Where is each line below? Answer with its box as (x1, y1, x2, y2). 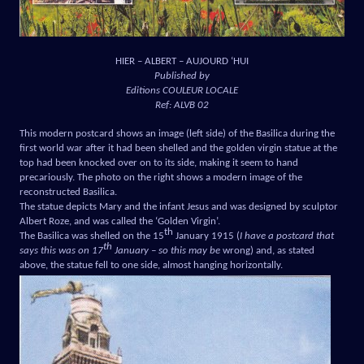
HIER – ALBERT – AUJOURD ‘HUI (115, 55, 249, 67)
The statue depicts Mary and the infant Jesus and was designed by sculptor (19, 201, 338, 212)
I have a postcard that (240, 230, 334, 241)
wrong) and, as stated (220, 245, 314, 256)
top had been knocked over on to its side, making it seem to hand (19, 157, 298, 168)
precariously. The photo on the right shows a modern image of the (19, 171, 302, 183)
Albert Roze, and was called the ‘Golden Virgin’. (19, 215, 220, 227)
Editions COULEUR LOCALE (126, 84, 238, 96)
